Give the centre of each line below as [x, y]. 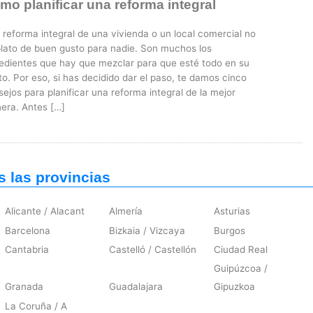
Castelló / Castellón [153, 249]
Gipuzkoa [235, 287]
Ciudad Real [241, 249]
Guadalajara [136, 287]
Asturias [232, 211]
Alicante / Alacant [44, 211]
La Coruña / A [36, 306]
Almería [126, 211]
